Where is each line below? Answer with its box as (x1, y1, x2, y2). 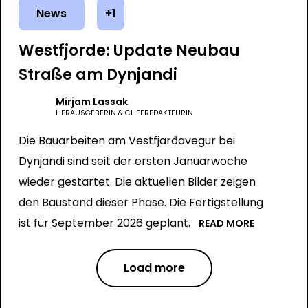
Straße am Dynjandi (18, 64, 177, 85)
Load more (123, 260, 185, 276)
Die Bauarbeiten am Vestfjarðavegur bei (18, 133, 235, 148)
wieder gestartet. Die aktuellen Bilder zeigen (18, 174, 256, 190)
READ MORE (198, 217, 254, 230)
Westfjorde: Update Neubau (18, 40, 240, 61)
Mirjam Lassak (55, 95, 128, 109)
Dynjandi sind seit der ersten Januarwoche (18, 153, 247, 169)
